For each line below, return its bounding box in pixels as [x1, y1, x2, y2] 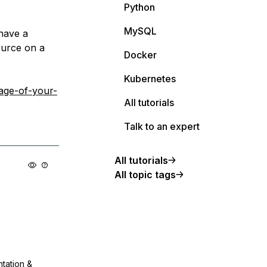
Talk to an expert [124, 120, 200, 132]
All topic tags [114, 169, 176, 181]
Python [124, 1, 155, 13]
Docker [124, 49, 157, 61]
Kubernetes [124, 73, 176, 85]
